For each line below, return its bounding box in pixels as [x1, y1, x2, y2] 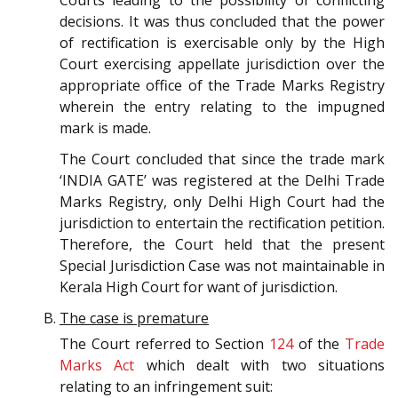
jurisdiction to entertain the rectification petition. [60, 213, 385, 234]
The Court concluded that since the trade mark [60, 149, 385, 170]
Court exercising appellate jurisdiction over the [60, 54, 385, 75]
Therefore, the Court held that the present [60, 235, 385, 255]
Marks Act [60, 355, 135, 376]
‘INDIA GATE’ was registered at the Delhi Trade [60, 171, 385, 191]
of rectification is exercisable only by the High [60, 33, 385, 53]
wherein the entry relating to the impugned [60, 97, 385, 117]
